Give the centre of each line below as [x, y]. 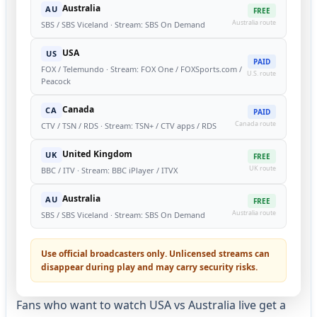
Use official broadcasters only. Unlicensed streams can [155, 253]
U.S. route [262, 73]
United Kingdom [97, 154]
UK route [263, 168]
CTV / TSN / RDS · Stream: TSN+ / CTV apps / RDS [128, 125]
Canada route [256, 124]
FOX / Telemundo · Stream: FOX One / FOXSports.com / [141, 69]
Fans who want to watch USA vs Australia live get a [151, 305]
